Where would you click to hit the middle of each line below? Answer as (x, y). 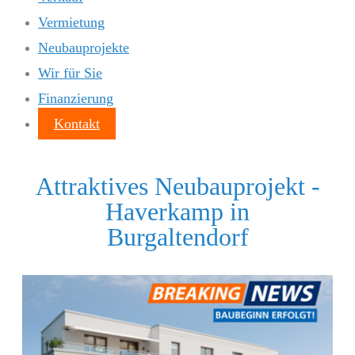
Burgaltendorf (177, 237)
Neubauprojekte (84, 48)
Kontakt (77, 124)
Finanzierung (76, 98)
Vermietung (71, 22)
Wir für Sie (70, 73)
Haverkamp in (177, 212)
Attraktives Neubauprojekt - (177, 187)
